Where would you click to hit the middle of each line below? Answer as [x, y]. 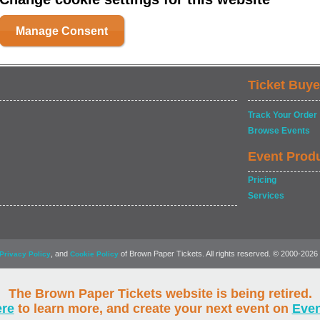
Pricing [262, 180]
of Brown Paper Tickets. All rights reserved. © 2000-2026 [218, 254]
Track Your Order [282, 115]
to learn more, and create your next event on [153, 309]
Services [266, 196]
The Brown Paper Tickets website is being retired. [160, 294]
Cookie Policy [94, 254]
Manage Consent [62, 31]
